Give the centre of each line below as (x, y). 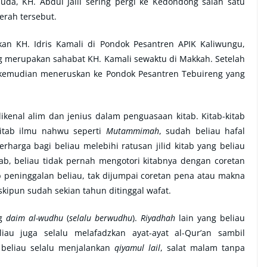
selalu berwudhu (101, 218)
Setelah (230, 58)
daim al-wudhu (35, 218)
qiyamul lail (137, 247)
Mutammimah (132, 131)
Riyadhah (158, 218)
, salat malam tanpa (203, 247)
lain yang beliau (210, 218)
